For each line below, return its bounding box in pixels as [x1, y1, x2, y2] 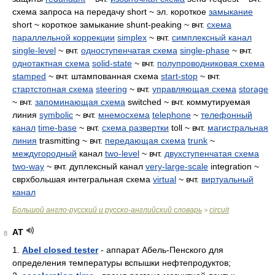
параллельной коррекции [12, 33, 115, 42]
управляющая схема [152, 84, 236, 94]
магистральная [207, 123, 268, 133]
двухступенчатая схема [165, 149, 259, 158]
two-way [12, 161, 44, 171]
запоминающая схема [35, 97, 125, 107]
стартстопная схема [12, 84, 93, 94]
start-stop [161, 71, 198, 81]
